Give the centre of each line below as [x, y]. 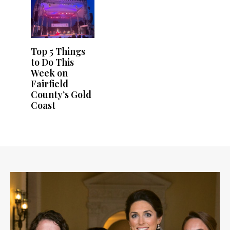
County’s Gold [61, 94]
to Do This [52, 62]
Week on [49, 73]
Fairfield [50, 83]
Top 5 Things [58, 51]
